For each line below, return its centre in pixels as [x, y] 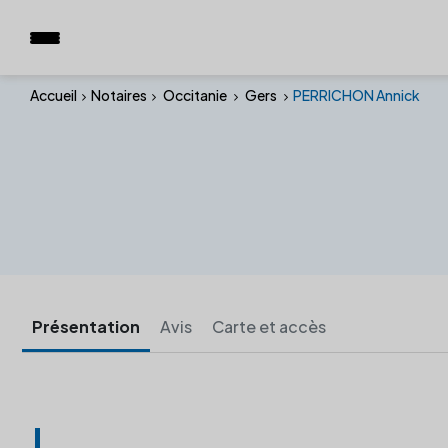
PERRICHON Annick [356, 95]
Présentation [86, 326]
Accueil [53, 95]
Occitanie [195, 95]
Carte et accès [269, 326]
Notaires [119, 95]
